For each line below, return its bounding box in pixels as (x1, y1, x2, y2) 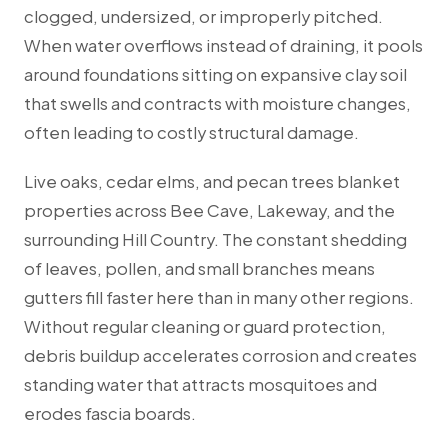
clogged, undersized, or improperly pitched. (24, 6, 383, 28)
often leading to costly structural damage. (24, 122, 359, 144)
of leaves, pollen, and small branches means (24, 258, 375, 280)
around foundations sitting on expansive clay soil (24, 64, 407, 86)
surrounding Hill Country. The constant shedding (24, 229, 407, 251)
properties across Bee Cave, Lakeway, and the (24, 200, 395, 222)
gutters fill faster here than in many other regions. (24, 287, 414, 309)
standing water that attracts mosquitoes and (24, 374, 377, 396)
